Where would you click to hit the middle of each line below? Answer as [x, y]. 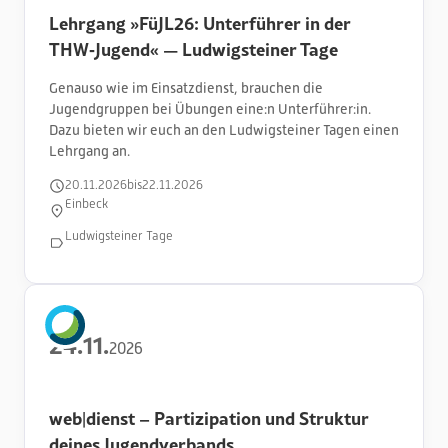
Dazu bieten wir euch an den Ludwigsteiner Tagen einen [224, 129]
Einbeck [86, 204]
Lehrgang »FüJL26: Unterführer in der [200, 22]
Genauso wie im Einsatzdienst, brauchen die [186, 87]
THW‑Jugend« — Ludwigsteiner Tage [193, 48]
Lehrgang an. [89, 150]
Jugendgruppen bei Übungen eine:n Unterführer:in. [210, 108]
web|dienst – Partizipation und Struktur [209, 417]
